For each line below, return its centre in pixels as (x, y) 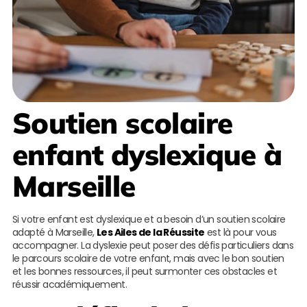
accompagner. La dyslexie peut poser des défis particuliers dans (153, 246)
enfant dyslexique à (147, 155)
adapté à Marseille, (54, 233)
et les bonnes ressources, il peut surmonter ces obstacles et (144, 272)
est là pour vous (241, 233)
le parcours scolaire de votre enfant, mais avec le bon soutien (148, 259)
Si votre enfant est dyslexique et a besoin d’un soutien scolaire (149, 220)
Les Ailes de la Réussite (150, 233)
